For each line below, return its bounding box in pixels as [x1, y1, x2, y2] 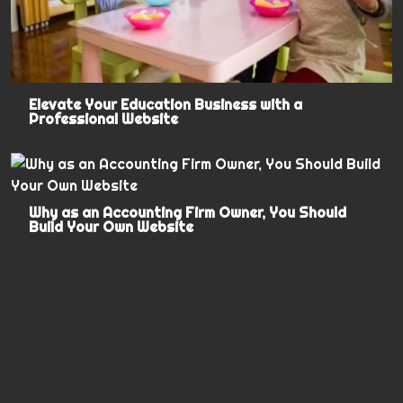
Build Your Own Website [29, 218, 194, 237]
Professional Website [29, 110, 179, 129]
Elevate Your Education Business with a [29, 95, 303, 114]
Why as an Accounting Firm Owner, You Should [29, 203, 347, 222]
